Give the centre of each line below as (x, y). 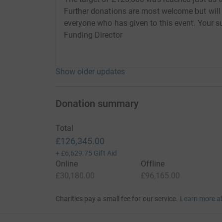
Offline (153, 164)
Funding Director (93, 35)
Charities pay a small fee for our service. (117, 198)
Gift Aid (105, 153)
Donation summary (97, 103)
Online (66, 164)
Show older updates (90, 71)
